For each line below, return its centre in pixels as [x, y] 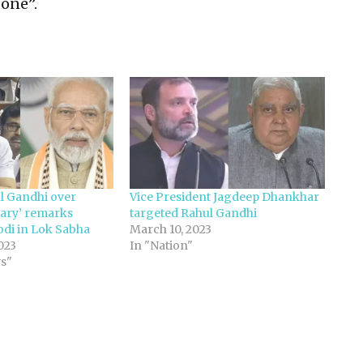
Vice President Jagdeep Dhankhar [225, 196]
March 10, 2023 [171, 229]
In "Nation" [162, 245]
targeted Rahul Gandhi [194, 213]
